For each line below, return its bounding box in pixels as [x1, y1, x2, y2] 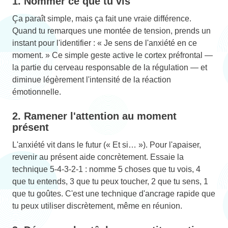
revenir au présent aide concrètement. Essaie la [12, 152, 184, 161]
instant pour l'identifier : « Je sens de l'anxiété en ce [12, 38, 197, 47]
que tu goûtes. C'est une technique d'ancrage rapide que [12, 189, 215, 198]
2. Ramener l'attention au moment [12, 110, 177, 122]
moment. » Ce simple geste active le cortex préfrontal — [12, 50, 213, 60]
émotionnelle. [12, 87, 61, 96]
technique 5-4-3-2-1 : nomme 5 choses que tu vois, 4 [12, 164, 201, 174]
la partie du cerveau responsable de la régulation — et [12, 63, 207, 72]
